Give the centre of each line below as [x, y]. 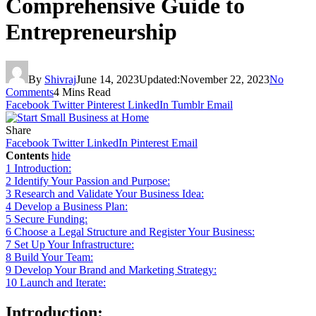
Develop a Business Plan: [71, 206]
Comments [30, 92]
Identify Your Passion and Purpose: [92, 181]
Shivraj [60, 79]
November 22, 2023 [225, 79]
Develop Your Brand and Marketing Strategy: [115, 269]
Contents [27, 155]
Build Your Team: [54, 257]
